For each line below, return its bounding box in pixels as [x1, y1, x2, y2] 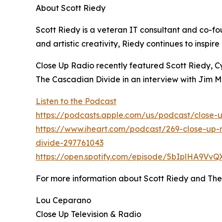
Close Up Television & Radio [36, 209, 141, 219]
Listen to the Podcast [36, 96, 116, 106]
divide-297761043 [36, 138, 104, 148]
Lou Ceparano [36, 195, 91, 205]
